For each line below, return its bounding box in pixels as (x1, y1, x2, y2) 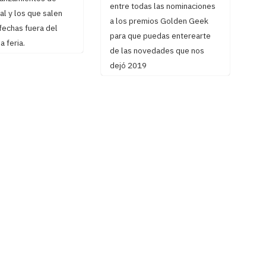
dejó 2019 (109, 60, 147, 71)
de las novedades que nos (109, 45, 204, 56)
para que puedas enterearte (109, 30, 211, 42)
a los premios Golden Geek (109, 15, 208, 27)
